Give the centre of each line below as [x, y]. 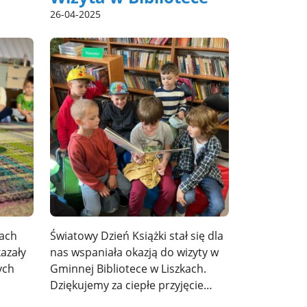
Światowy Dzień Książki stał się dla [137, 235]
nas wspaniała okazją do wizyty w [134, 252]
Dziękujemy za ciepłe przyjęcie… [131, 285]
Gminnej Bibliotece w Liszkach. [128, 268]
